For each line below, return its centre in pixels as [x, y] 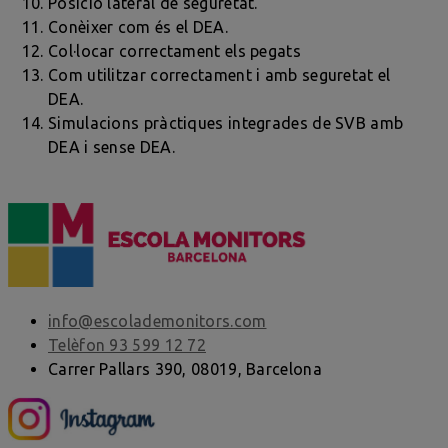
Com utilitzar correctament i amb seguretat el [219, 74]
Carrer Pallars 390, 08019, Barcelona [185, 368]
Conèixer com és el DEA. [138, 26]
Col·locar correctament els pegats [174, 50]
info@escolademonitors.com [157, 320]
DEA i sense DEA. [111, 146]
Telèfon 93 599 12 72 [127, 344]
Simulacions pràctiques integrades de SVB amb [226, 122]
